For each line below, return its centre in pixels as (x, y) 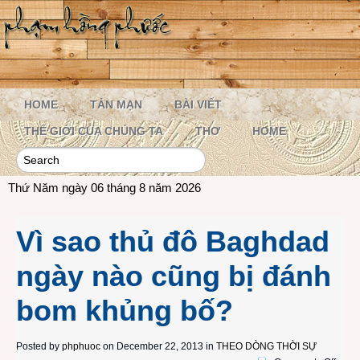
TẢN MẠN (116, 104)
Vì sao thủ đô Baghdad (173, 241)
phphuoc (81, 346)
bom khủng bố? (125, 311)
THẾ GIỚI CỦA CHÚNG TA (94, 131)
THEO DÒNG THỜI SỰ (266, 346)
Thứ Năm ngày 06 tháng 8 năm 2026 (104, 188)
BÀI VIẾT (198, 104)
